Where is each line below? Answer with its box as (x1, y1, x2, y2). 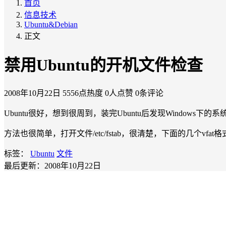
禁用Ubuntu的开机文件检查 (4, 56, 203, 75)
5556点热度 (63, 88, 103, 97)
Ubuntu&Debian (24, 20, 78, 29)
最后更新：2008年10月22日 (4, 161, 101, 170)
